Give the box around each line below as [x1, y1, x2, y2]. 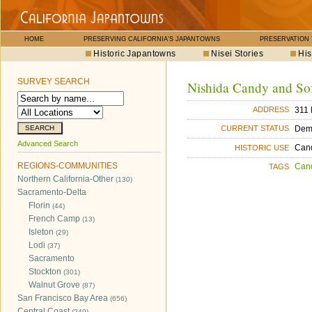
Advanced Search [17, 139, 78, 148]
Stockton [29, 267, 63, 276]
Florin [29, 201, 52, 210]
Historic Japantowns [93, 49, 176, 58]
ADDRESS [253, 105, 290, 114]
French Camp [29, 214, 82, 224]
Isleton [29, 227, 56, 237]
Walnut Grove [29, 280, 82, 290]
